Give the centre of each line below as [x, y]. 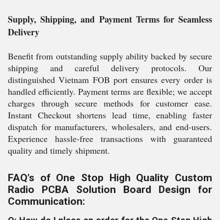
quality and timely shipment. [59, 150]
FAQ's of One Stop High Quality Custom [110, 178]
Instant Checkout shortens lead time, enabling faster [110, 115]
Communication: [46, 201]
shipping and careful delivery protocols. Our [110, 68]
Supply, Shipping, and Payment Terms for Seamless [110, 19]
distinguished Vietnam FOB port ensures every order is [110, 80]
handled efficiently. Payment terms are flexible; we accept [110, 91]
